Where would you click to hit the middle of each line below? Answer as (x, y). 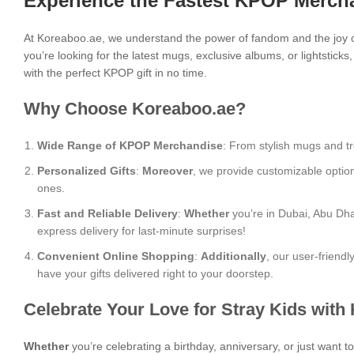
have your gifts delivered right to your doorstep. (155, 273)
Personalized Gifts (87, 171)
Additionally (233, 256)
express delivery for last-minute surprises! (141, 231)
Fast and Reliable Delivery (107, 213)
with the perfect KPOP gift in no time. (115, 73)
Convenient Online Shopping (116, 256)
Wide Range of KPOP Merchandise (130, 145)
